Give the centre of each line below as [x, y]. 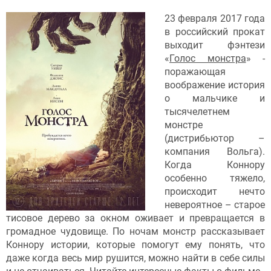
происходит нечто [215, 192]
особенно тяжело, [215, 178]
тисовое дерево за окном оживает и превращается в [135, 218]
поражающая [195, 72]
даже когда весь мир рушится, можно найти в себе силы [135, 258]
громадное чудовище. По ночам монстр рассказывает [135, 232]
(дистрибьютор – [215, 139]
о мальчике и [215, 99]
